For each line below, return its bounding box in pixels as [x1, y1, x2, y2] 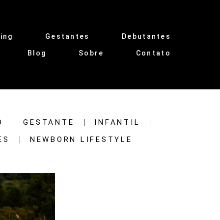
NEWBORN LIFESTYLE [29, 135, 133, 144]
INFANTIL [94, 117, 140, 127]
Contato [136, 49, 171, 57]
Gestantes [45, 32, 90, 40]
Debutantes [122, 32, 171, 40]
